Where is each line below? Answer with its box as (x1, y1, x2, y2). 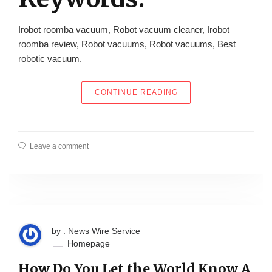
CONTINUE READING (94, 87, 178, 97)
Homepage (67, 238, 110, 248)
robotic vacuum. (18, 53, 82, 64)
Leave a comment (30, 141, 89, 151)
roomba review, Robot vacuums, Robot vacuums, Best (18, 38, 236, 49)
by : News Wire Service (52, 225, 140, 236)
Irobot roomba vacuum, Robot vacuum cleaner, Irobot (18, 24, 229, 35)
